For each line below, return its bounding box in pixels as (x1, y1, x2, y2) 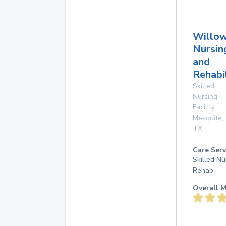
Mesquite (193, 113, 222, 123)
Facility (193, 102, 215, 112)
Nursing (193, 92, 217, 101)
